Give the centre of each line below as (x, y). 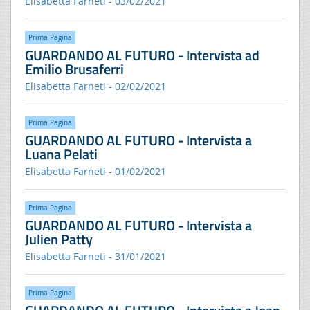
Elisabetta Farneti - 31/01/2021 (95, 256)
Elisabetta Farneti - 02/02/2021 (95, 86)
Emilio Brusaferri (74, 69)
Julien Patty (59, 239)
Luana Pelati (61, 154)
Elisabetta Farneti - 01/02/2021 (95, 171)
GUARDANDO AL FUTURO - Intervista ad (142, 55)
